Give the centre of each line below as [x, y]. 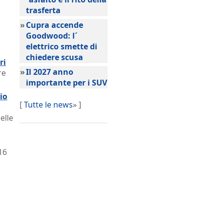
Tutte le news [48, 105]
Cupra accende [55, 25]
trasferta [43, 10]
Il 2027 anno [50, 72]
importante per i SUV [66, 83]
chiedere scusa [55, 57]
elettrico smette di [62, 46]
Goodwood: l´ [52, 36]
